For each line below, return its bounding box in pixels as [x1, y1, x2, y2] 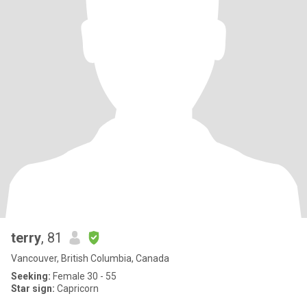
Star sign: [11, 283, 55, 294]
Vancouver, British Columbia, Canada [11, 253, 169, 264]
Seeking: [11, 271, 51, 282]
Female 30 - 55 [51, 271, 116, 282]
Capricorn [55, 283, 99, 294]
